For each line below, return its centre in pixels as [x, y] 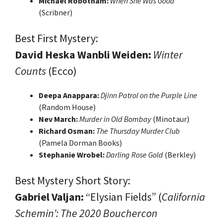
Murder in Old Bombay [116, 119]
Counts [30, 71]
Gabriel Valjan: [49, 196]
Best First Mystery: [56, 38]
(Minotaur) [171, 119]
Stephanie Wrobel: [72, 154]
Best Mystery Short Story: [73, 180]
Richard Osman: [67, 131]
